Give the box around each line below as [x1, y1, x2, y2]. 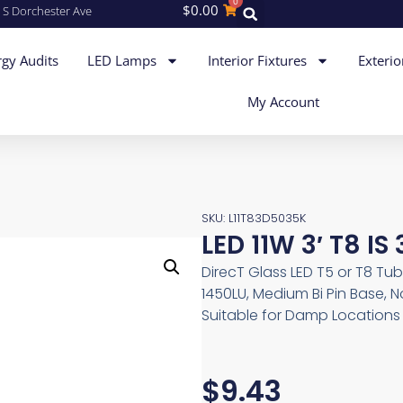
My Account [246, 93, 319, 112]
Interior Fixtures [208, 51, 308, 70]
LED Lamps [87, 51, 157, 70]
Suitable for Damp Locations [201, 304, 400, 326]
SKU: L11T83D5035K [201, 209, 306, 227]
